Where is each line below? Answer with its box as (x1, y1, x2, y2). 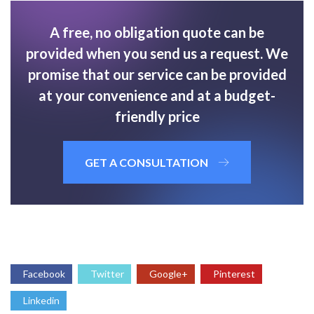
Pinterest (213, 268, 255, 280)
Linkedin (23, 294, 60, 307)
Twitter (90, 268, 124, 280)
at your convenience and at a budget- (39, 87, 275, 104)
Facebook (23, 268, 65, 280)
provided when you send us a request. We (26, 45, 288, 62)
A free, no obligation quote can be (50, 24, 264, 41)
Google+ (149, 268, 188, 280)
